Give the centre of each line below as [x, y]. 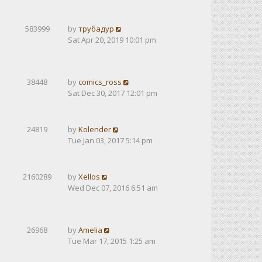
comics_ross [100, 82]
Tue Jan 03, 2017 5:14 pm [110, 140]
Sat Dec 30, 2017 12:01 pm [113, 93]
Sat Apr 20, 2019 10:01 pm [112, 40]
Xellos [89, 177]
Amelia [90, 230]
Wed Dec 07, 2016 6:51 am [113, 188]
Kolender [95, 129]
